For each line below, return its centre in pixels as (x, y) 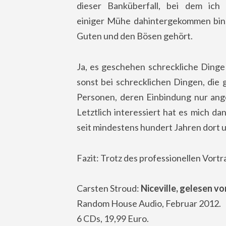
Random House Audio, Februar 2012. (149, 204)
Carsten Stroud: (109, 188)
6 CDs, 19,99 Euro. (113, 219)
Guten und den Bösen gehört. (135, 36)
